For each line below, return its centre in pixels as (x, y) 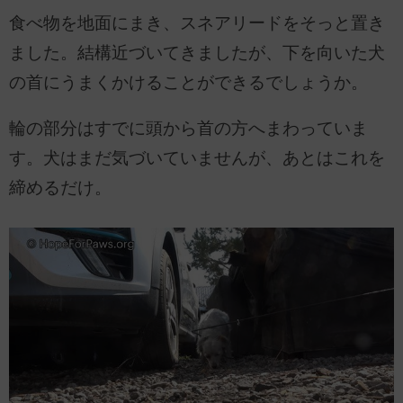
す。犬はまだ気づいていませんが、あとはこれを (197, 158)
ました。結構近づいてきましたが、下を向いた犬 (197, 52)
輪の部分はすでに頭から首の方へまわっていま (188, 129)
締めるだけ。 (60, 188)
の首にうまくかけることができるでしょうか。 (188, 82)
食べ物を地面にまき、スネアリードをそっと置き (197, 22)
